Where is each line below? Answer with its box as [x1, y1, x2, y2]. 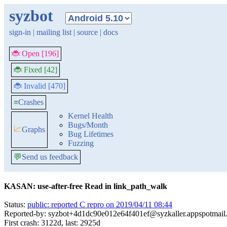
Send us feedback [22, 153, 78, 161]
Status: [4, 200, 27, 209]
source [77, 28, 98, 36]
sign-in [9, 28, 31, 36]
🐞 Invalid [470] [14, 82, 65, 90]
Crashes [18, 98, 44, 106]
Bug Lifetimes [68, 130, 113, 138]
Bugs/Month [68, 121, 108, 129]
